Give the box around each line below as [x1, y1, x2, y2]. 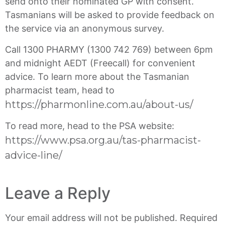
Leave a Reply [5, 183, 110, 203]
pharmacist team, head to [5, 84, 115, 95]
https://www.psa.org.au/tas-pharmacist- [5, 134, 201, 146]
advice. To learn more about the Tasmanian [5, 71, 189, 82]
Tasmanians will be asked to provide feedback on [5, 10, 214, 21]
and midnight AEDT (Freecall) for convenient [5, 57, 195, 68]
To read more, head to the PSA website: [5, 120, 174, 131]
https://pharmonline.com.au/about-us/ [5, 98, 193, 110]
